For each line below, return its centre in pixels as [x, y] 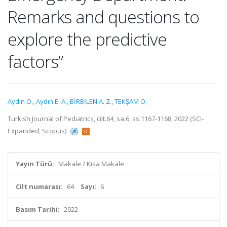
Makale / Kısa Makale [91, 164]
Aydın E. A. [51, 101]
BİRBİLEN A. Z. [91, 101]
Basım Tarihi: [38, 209]
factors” [35, 61]
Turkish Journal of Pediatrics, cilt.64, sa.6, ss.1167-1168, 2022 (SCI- [106, 119]
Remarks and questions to [103, 17]
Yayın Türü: [35, 164]
